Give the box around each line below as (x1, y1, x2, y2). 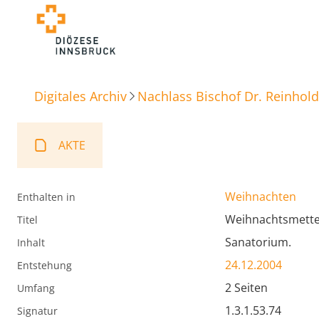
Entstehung (17, 258, 72, 273)
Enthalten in (17, 190, 75, 204)
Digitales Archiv (34, 87, 127, 105)
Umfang (17, 281, 55, 296)
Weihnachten (225, 189, 296, 205)
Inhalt (17, 236, 45, 250)
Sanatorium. (225, 234, 291, 251)
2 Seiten (225, 280, 268, 296)
